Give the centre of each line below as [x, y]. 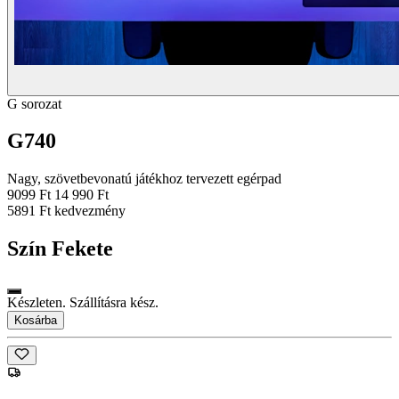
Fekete [82, 249]
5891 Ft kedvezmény [66, 211]
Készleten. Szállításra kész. [83, 303]
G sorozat [34, 103]
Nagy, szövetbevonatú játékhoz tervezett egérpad [144, 179]
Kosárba [36, 321]
